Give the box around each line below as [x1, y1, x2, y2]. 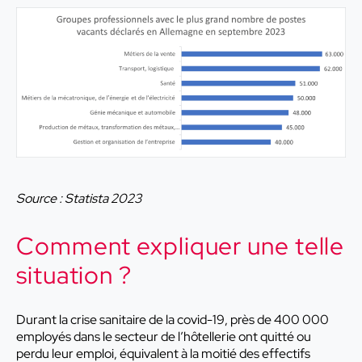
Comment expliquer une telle [16, 229, 345, 263]
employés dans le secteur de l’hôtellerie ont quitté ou [16, 328, 311, 346]
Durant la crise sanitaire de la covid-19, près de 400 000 [16, 311, 329, 329]
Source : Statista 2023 [16, 190, 141, 208]
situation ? [16, 259, 132, 292]
